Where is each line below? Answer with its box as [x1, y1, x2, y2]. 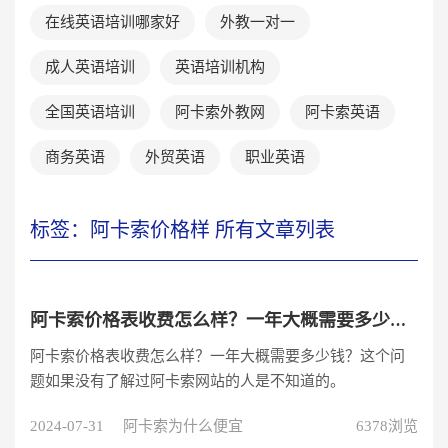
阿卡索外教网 [175, 104, 265, 120]
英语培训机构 [175, 59, 265, 75]
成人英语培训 [45, 59, 135, 75]
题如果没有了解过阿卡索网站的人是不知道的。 [30, 373, 345, 389]
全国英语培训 [45, 104, 135, 120]
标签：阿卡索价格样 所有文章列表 [30, 219, 335, 241]
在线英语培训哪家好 [45, 14, 180, 30]
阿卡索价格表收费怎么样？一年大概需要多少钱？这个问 [30, 348, 405, 364]
